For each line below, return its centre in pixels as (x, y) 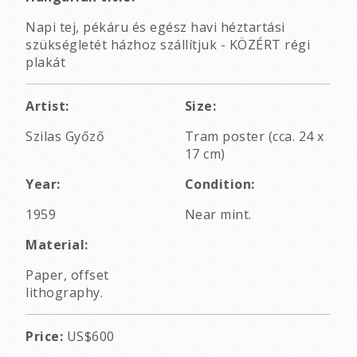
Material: (57, 245)
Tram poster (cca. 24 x (254, 137)
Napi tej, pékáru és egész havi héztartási (155, 27)
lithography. (64, 293)
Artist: (47, 106)
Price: (44, 337)
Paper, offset (67, 275)
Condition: (220, 184)
